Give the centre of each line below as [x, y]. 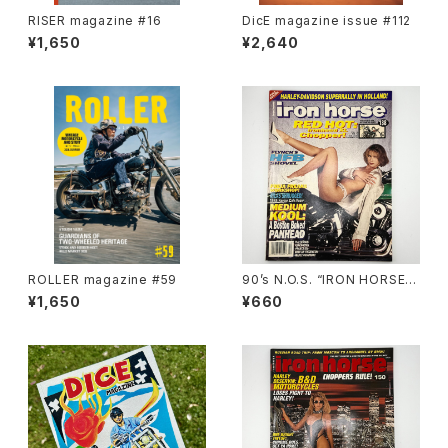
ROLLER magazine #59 [103, 279]
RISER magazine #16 [95, 20]
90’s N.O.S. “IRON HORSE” [279, 279]
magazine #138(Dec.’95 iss [331, 294]
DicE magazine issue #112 [327, 20]
